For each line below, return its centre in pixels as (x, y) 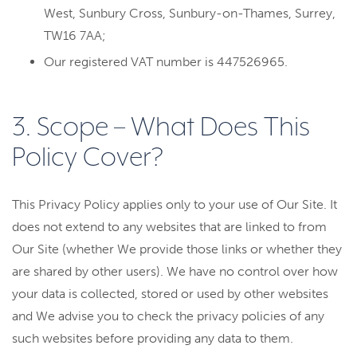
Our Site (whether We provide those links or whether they (177, 249)
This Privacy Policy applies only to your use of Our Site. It (175, 204)
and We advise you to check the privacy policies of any (168, 316)
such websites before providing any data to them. (153, 338)
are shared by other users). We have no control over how (175, 271)
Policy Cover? (88, 158)
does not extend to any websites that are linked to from (169, 227)
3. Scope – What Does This (161, 128)
